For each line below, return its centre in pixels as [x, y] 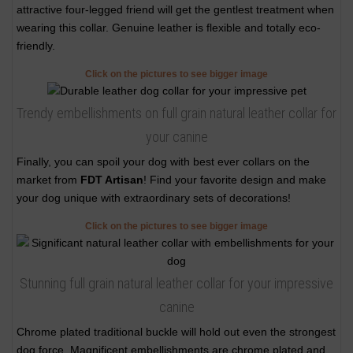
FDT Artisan [112, 180]
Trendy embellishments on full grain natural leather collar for [176, 113]
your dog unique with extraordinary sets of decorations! [154, 198]
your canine [176, 137]
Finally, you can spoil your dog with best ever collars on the [163, 162]
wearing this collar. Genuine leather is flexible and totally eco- [169, 28]
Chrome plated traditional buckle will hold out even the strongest [176, 331]
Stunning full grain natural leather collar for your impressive [176, 283]
